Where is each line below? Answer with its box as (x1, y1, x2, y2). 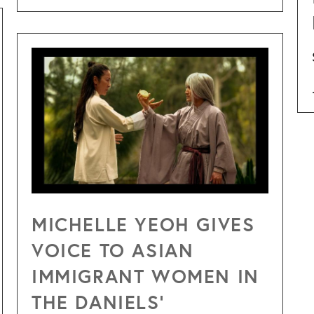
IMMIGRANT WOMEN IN (32, 263, 259, 288)
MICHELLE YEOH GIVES (32, 211, 255, 236)
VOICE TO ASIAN (32, 237, 194, 262)
